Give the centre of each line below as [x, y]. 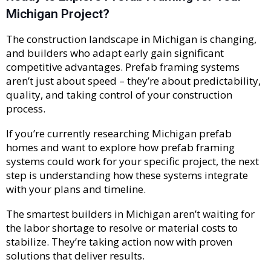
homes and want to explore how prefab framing [120, 148]
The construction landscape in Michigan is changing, [131, 39]
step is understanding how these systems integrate [127, 175]
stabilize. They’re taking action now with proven [119, 242]
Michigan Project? [58, 14]
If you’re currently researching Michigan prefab [119, 134]
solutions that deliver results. [75, 256]
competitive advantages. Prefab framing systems [123, 67]
